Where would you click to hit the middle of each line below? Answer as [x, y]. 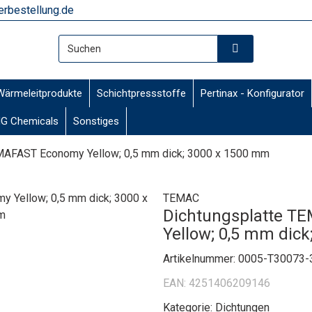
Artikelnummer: [201, 259]
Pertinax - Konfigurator [252, 93]
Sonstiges [96, 121]
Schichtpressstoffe [141, 93]
